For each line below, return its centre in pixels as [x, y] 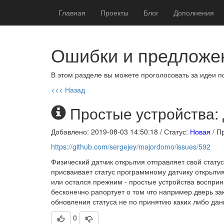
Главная [72, 12]
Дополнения [194, 12]
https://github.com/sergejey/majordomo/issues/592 [131, 146]
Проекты [114, 12]
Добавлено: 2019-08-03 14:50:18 [105, 131]
